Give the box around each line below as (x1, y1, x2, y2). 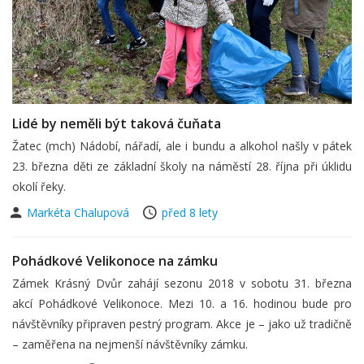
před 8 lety (162, 205, 218, 220)
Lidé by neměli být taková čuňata (12, 115, 221, 132)
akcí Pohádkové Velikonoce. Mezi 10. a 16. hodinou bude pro (12, 296, 352, 311)
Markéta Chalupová (27, 205, 132, 220)
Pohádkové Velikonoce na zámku (12, 252, 218, 270)
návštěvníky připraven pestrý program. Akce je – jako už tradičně (12, 316, 352, 331)
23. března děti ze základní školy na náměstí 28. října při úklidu (12, 158, 352, 174)
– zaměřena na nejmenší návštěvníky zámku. (12, 336, 248, 352)
